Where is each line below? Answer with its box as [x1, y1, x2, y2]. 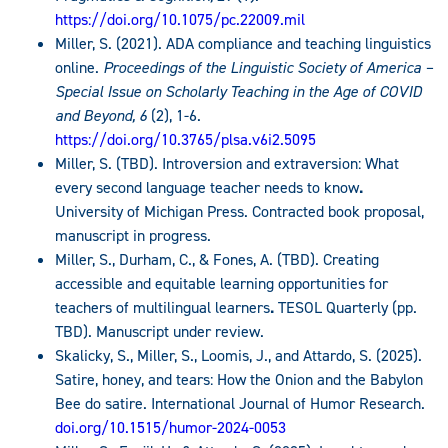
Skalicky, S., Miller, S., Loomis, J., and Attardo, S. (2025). [55, 345, 422, 367]
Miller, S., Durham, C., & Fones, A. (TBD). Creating [55, 249, 379, 271]
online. [55, 57, 99, 79]
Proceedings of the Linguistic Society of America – [99, 57, 433, 79]
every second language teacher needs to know [55, 177, 359, 199]
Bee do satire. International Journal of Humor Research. [55, 393, 425, 415]
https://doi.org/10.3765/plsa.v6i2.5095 [55, 129, 316, 151]
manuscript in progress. [55, 225, 211, 247]
